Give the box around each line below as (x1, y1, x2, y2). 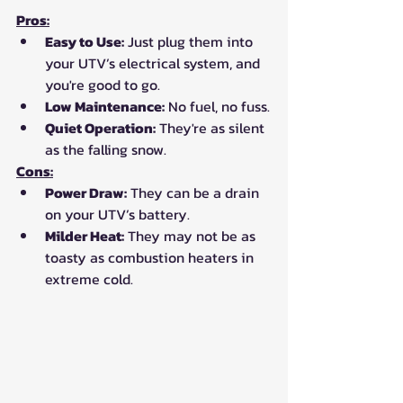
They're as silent (156, 116, 268, 139)
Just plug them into (124, 30, 256, 52)
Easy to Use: (45, 30, 124, 52)
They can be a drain (127, 181, 263, 203)
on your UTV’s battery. (45, 202, 190, 225)
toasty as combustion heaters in (45, 246, 257, 268)
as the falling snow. (45, 138, 166, 160)
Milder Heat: (45, 224, 124, 246)
